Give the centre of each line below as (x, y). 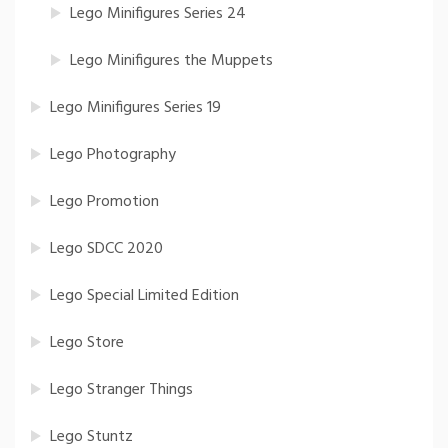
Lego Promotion (104, 202)
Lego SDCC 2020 (106, 249)
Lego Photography (113, 155)
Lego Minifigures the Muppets (171, 61)
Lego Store (87, 343)
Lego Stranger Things (121, 390)
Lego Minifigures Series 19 (135, 108)
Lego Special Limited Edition (144, 296)
